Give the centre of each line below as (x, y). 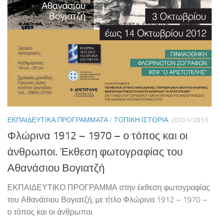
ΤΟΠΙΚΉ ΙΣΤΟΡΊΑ (141, 120)
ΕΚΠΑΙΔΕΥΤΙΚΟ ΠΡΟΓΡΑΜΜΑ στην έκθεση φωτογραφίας (109, 188)
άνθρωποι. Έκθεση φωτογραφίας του (95, 152)
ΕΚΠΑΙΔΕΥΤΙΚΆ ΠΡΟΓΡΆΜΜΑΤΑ (58, 120)
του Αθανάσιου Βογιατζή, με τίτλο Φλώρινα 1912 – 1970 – (107, 200)
